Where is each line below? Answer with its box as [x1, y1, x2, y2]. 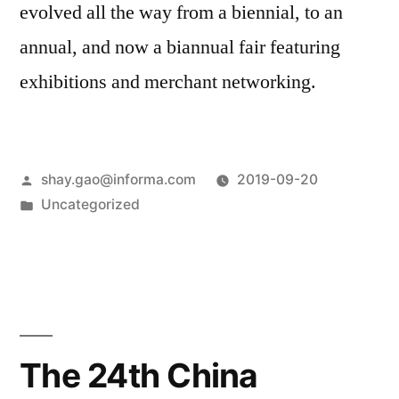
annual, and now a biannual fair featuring [20, 35, 340, 61]
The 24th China [20, 355, 258, 396]
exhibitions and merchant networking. [20, 69, 316, 95]
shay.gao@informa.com [40, 171, 196, 189]
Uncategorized [40, 196, 140, 214]
